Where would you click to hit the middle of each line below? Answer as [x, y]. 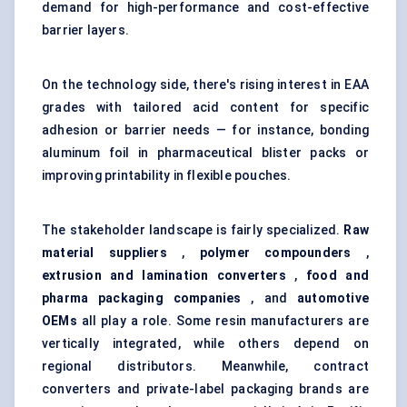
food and [338, 276]
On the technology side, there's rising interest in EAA [205, 85]
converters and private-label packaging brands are [205, 389]
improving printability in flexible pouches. [167, 176]
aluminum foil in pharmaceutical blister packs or [205, 153]
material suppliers [104, 253]
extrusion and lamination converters [164, 276]
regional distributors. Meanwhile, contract [205, 367]
